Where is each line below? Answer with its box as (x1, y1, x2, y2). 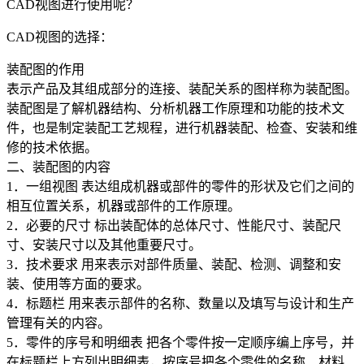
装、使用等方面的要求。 (6, 277, 149, 292)
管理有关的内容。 (6, 316, 110, 331)
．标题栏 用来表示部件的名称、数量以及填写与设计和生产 (13, 297, 354, 311)
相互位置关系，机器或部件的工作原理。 (6, 199, 240, 214)
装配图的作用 (6, 63, 84, 77)
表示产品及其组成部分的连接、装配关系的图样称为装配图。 (6, 82, 357, 97)
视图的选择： (35, 30, 113, 45)
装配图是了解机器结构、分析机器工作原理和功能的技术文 (6, 102, 344, 116)
